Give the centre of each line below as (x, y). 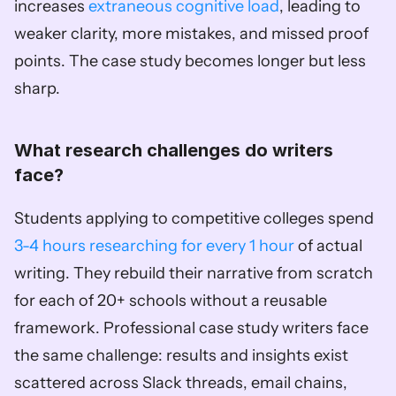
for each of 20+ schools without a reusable (171, 301)
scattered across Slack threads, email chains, (181, 383)
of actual (328, 246)
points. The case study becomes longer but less (190, 61)
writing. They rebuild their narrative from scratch (194, 273)
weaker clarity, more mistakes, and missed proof (191, 34)
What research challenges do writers (174, 150)
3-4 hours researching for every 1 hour (154, 246)
